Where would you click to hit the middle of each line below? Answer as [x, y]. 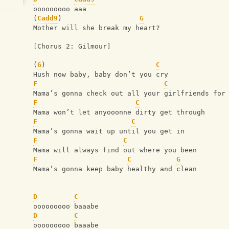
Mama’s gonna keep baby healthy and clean [115, 169]
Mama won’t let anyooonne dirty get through [119, 112]
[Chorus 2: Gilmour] [72, 47]
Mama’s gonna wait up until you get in [109, 131]
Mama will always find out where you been [115, 150]
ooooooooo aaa [60, 9]
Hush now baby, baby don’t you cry [101, 75]
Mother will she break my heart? [97, 28]
